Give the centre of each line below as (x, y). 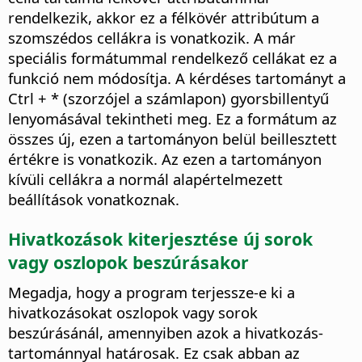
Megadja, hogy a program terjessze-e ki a (152, 293)
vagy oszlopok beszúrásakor (128, 262)
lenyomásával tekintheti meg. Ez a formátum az (173, 119)
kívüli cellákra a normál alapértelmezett (145, 179)
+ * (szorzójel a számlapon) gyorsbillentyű (181, 99)
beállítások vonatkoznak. (94, 200)
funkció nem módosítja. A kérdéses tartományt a (177, 78)
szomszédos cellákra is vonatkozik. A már (152, 38)
